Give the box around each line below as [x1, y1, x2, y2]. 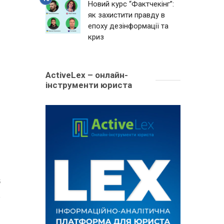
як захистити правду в [88, 10, 165, 19]
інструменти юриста [45, 80, 132, 90]
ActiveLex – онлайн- [45, 70, 128, 80]
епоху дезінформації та [88, 21, 168, 30]
